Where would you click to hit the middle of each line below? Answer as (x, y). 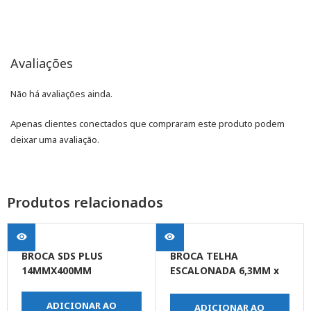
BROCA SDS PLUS (62, 256)
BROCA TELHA (204, 256)
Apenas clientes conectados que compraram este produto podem (148, 124)
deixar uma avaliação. (55, 140)
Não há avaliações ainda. (61, 94)
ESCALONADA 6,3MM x (224, 271)
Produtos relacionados (85, 203)
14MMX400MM (57, 271)
